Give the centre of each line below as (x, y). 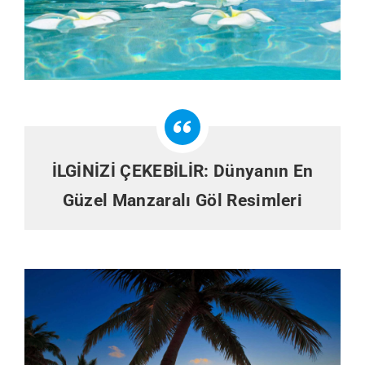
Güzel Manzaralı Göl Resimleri (182, 200)
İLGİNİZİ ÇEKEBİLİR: (132, 171)
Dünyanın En (263, 171)
